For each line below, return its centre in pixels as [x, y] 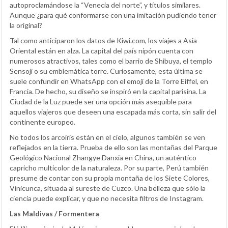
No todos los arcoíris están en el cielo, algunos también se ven [107, 137]
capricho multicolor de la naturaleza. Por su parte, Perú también [109, 167]
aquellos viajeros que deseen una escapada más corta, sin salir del [113, 111]
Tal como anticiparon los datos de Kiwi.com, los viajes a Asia [103, 40]
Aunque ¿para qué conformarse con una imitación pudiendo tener [113, 15]
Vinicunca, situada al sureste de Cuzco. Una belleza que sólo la [108, 188]
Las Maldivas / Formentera [54, 213]
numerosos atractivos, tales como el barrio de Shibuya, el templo [111, 61]
